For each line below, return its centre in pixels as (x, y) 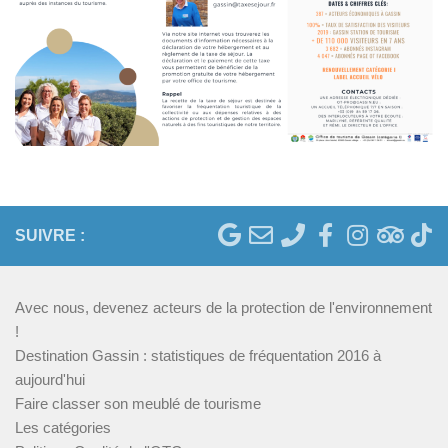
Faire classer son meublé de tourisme (138, 404)
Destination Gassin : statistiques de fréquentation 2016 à (198, 356)
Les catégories (63, 428)
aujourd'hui (50, 380)
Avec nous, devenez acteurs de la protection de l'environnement (223, 308)
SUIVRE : (50, 236)
